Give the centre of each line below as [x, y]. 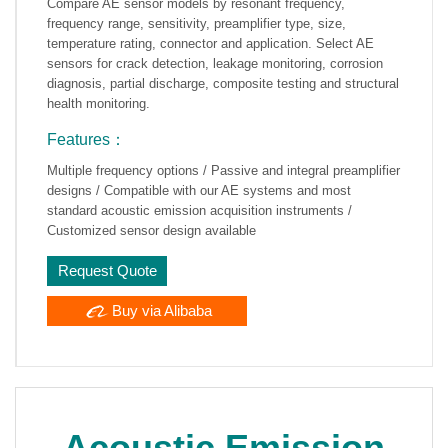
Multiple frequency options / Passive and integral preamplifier [223, 170]
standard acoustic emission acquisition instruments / [199, 210]
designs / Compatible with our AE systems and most [199, 190]
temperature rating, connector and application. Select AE [210, 43]
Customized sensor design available [151, 230]
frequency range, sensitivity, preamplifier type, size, [196, 23]
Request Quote [107, 270]
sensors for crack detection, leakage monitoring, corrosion [215, 63]
